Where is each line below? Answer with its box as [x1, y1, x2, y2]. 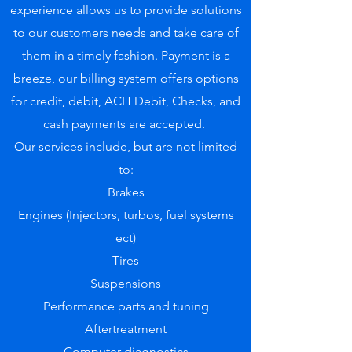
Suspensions [90, 276, 161, 291]
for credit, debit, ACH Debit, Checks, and [11, 93, 240, 108]
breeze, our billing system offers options [13, 71, 239, 86]
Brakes [107, 185, 145, 200]
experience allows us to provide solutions [9, 2, 242, 17]
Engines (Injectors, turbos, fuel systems [17, 207, 234, 222]
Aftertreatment [85, 321, 167, 336]
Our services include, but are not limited [14, 139, 237, 154]
